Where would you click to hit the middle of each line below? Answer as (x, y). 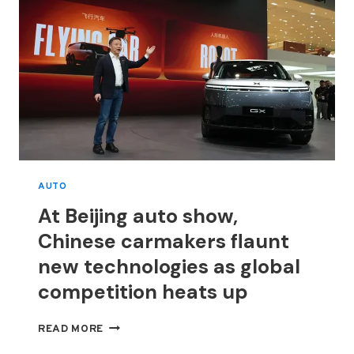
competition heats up (143, 292)
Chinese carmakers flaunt (164, 241)
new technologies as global (169, 266)
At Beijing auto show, (138, 216)
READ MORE (71, 329)
